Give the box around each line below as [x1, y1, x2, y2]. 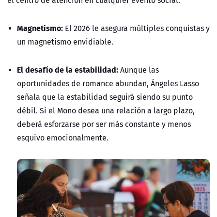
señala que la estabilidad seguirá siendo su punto [17, 91, 193, 103]
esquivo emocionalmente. [17, 132, 108, 144]
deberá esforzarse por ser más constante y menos [17, 118, 191, 130]
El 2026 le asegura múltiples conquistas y [65, 22, 210, 34]
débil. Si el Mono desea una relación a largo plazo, [17, 105, 195, 117]
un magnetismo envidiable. [17, 36, 113, 48]
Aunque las [118, 64, 159, 76]
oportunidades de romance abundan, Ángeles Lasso [17, 77, 199, 90]
